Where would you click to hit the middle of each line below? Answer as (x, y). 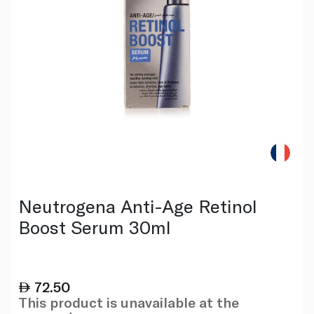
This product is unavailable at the (128, 302)
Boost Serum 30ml (94, 226)
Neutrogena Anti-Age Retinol (137, 205)
